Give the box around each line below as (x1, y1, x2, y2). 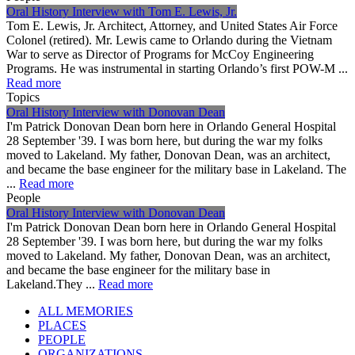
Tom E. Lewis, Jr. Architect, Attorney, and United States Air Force (6, 18, 338, 32)
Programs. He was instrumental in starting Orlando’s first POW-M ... (6, 61, 348, 75)
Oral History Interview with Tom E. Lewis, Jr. (6, 4, 237, 18)
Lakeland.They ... (6, 277, 98, 291)
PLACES (38, 318, 86, 332)
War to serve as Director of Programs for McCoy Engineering (6, 47, 314, 61)
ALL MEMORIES (38, 303, 133, 318)
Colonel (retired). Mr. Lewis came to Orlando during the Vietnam (6, 32, 332, 47)
